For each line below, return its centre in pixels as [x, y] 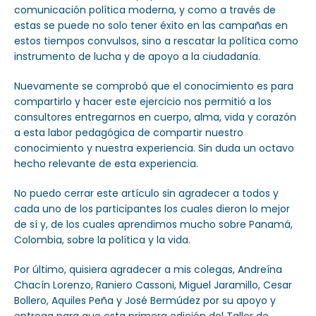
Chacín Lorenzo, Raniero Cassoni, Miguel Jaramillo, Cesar [153, 285]
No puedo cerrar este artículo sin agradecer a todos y [146, 194]
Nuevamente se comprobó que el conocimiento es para [154, 86]
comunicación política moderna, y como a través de [145, 10]
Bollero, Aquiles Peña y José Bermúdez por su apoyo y [145, 301]
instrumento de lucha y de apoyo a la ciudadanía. [137, 57]
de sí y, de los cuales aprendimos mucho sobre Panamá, [153, 225]
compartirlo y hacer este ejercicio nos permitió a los [143, 102]
